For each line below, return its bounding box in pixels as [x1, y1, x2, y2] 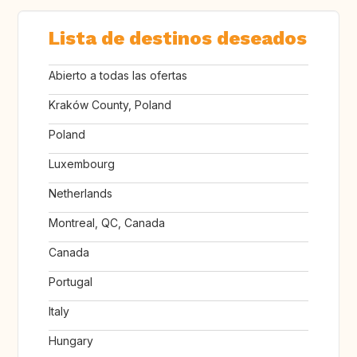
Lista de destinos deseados [49, 27, 307, 50]
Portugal [49, 275, 92, 289]
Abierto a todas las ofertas [49, 69, 187, 83]
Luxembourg [49, 157, 115, 171]
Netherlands [49, 186, 112, 201]
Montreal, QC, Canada [49, 216, 165, 230]
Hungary [49, 334, 93, 348]
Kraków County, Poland [49, 98, 171, 112]
